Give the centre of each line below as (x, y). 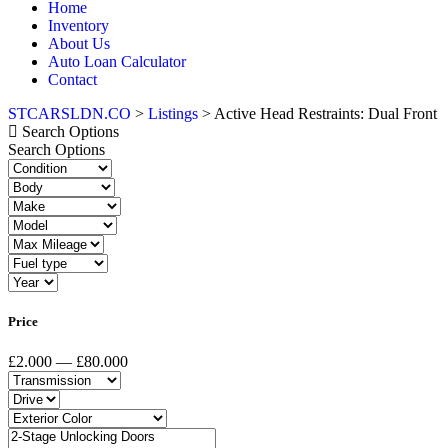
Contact (72, 80)
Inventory (78, 26)
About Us (79, 44)
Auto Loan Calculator (117, 62)
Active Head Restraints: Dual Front (325, 114)
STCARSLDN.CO (69, 114)
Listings (173, 114)
